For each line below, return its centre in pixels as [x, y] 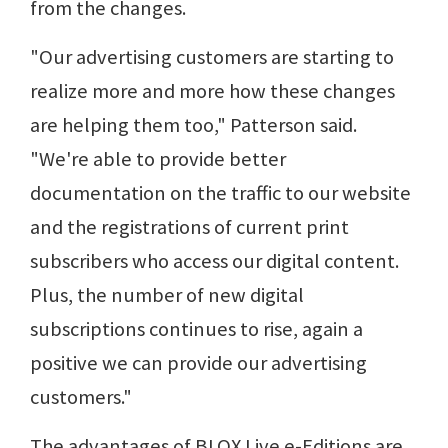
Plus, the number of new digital [167, 294]
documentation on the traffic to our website [220, 192]
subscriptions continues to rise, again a [196, 328]
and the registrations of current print [189, 226]
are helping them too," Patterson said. [193, 124]
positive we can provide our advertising [198, 362]
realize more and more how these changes [212, 90]
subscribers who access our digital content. [214, 260]
